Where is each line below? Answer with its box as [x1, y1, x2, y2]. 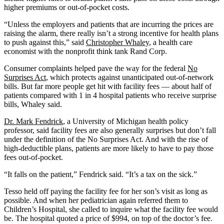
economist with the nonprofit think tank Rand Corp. [4, 46, 167, 55]
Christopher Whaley [86, 37, 149, 46]
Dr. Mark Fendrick [4, 116, 63, 125]
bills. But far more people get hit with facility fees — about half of [4, 81, 211, 90]
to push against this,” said [4, 37, 86, 46]
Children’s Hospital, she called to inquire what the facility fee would [4, 204, 218, 213]
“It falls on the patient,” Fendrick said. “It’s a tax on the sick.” [4, 169, 197, 178]
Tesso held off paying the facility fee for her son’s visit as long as [4, 186, 207, 195]
